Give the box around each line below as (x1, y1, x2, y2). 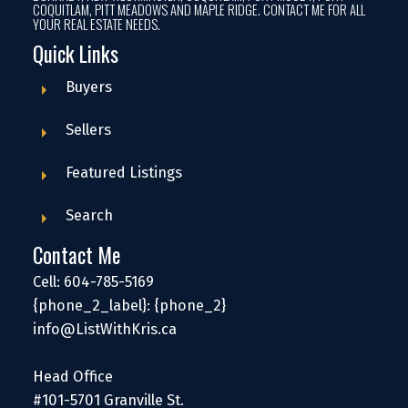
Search (65, 207, 113, 225)
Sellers (65, 121, 111, 139)
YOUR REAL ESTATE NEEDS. (32, 15, 160, 35)
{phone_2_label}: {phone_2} (32, 297, 226, 315)
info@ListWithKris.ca (32, 321, 177, 339)
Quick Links (32, 38, 118, 70)
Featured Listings (65, 164, 182, 182)
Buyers (65, 78, 112, 97)
